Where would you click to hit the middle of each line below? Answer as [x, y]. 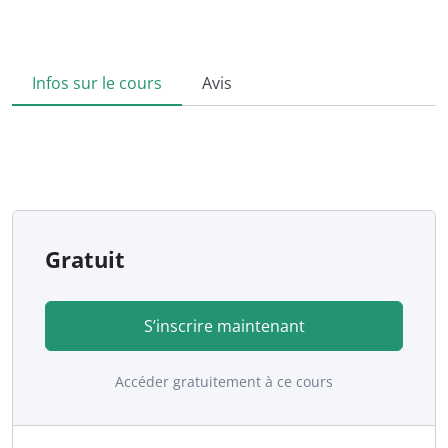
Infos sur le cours [97, 82]
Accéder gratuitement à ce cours [224, 381]
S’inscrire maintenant [224, 325]
